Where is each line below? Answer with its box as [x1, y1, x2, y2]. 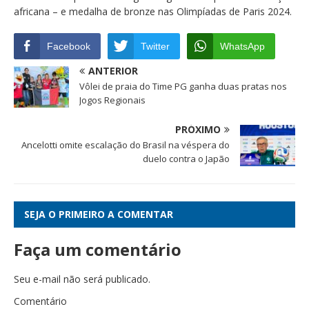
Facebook [47, 41, 90, 52]
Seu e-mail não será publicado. [14, 272, 150, 286]
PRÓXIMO [175, 123, 221, 137]
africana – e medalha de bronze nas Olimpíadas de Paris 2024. [14, 5, 292, 19]
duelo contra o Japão [143, 152, 230, 166]
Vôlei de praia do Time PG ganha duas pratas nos [79, 80, 287, 93]
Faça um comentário [14, 238, 181, 261]
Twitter [141, 41, 170, 52]
